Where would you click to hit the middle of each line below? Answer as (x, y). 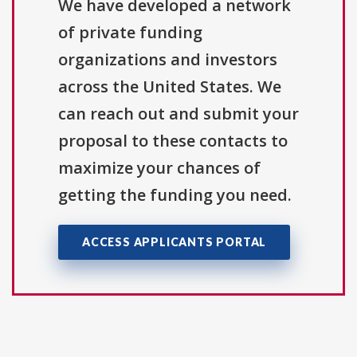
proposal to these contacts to (173, 140)
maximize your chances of (159, 167)
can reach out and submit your (178, 113)
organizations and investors (168, 59)
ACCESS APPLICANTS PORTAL (175, 241)
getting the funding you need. (175, 194)
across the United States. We (170, 86)
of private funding (130, 32)
